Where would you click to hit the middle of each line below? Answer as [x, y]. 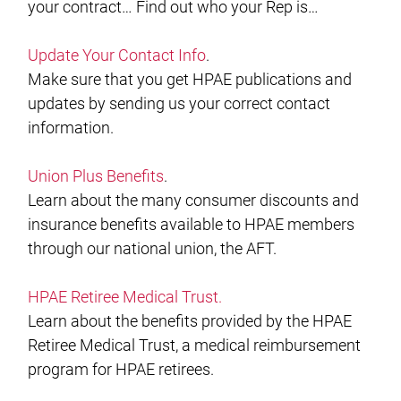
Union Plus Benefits [96, 176]
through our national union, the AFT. [153, 249]
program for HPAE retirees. [121, 370]
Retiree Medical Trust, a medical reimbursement [195, 346]
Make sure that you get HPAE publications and [190, 80]
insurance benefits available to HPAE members [192, 225]
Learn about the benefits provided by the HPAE [190, 321]
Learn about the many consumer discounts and [194, 200]
